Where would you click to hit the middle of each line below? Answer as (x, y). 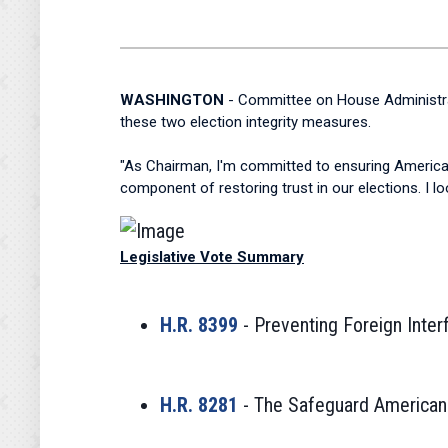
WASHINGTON (172, 100)
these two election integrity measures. (247, 122)
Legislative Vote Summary (212, 257)
